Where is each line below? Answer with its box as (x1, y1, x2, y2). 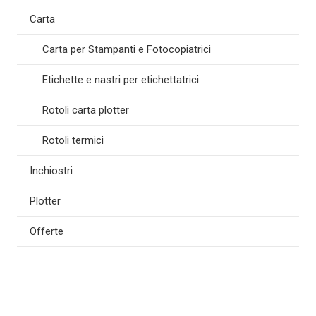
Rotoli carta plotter (42, 104, 129, 117)
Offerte (30, 225, 63, 238)
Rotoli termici (42, 134, 104, 147)
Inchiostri (30, 164, 73, 178)
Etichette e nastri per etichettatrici (42, 73, 199, 87)
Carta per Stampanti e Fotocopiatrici (42, 43, 211, 56)
